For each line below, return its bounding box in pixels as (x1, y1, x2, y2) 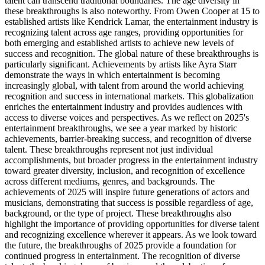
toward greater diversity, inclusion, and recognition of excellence (5, 166, 245, 176)
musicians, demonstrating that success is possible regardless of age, (5, 198, 253, 208)
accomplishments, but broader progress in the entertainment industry (5, 155, 258, 166)
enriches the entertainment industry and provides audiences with (5, 102, 243, 112)
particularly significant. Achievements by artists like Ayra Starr (5, 59, 237, 70)
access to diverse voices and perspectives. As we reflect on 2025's (5, 112, 249, 123)
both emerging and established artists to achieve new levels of (5, 38, 234, 49)
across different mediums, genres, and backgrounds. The (5, 176, 215, 187)
